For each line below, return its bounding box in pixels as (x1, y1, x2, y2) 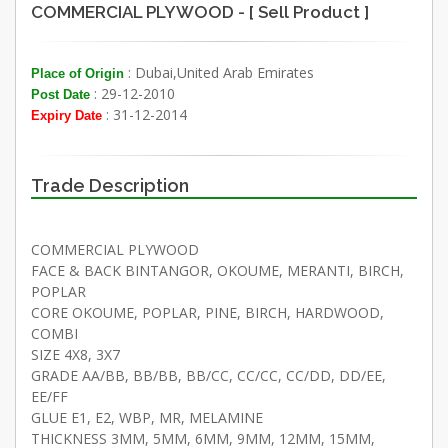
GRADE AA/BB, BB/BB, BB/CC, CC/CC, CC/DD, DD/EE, (31, 365, 386, 385)
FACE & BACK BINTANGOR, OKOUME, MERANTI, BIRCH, (31, 260, 404, 280)
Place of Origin (31, 65, 124, 81)
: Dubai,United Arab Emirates (124, 62, 314, 82)
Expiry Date (31, 107, 102, 123)
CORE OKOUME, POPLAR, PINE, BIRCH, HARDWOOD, (31, 302, 384, 322)
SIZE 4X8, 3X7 (31, 344, 120, 364)
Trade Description (31, 174, 189, 196)
